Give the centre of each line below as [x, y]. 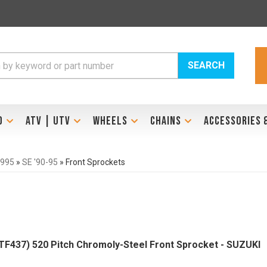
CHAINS [165, 121]
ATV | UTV [48, 121]
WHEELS [110, 121]
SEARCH [207, 65]
